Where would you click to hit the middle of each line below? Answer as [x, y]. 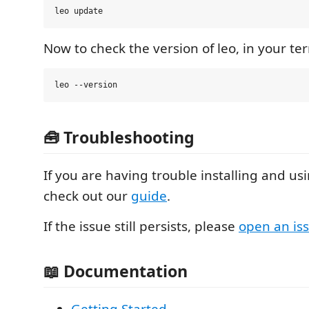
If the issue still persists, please [141, 226]
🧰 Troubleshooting [119, 137]
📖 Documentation [116, 271]
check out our [87, 196]
